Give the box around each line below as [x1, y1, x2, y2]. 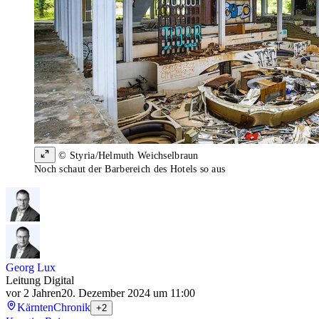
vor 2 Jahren [6, 287, 61, 300]
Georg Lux [6, 261, 56, 274]
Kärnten [17, 301, 53, 314]
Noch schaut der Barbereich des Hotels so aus [34, 164, 226, 175]
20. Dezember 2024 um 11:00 [61, 287, 195, 300]
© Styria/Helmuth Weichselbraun [56, 150, 199, 162]
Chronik [53, 301, 90, 314]
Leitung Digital [6, 274, 74, 287]
